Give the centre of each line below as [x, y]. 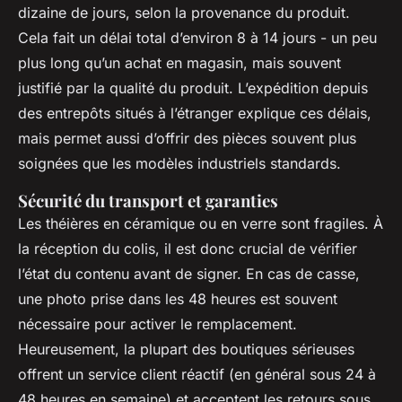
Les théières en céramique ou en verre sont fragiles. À [201, 223]
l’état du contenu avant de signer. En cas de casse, [189, 273]
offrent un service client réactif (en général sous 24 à [197, 374]
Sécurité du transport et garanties [148, 200]
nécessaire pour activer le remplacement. [157, 323]
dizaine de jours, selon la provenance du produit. [184, 12]
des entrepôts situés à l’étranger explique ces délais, [195, 113]
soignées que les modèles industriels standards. [179, 163]
